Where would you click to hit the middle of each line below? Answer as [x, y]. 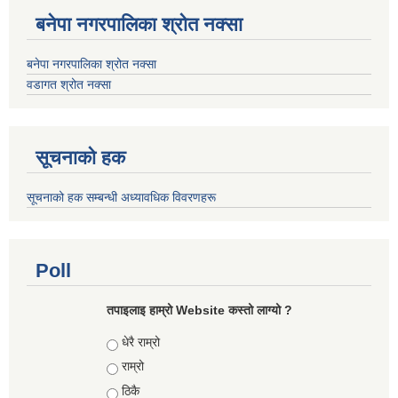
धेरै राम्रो [140, 342]
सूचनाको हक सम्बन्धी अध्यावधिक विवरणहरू [121, 197]
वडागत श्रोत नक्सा [69, 84]
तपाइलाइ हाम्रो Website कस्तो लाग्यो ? [199, 310]
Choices [131, 342]
